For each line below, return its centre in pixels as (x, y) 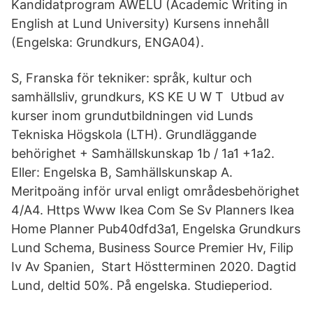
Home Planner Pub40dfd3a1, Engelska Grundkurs (156, 229)
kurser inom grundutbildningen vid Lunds (132, 116)
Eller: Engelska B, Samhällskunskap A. (122, 172)
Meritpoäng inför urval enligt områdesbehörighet (155, 191)
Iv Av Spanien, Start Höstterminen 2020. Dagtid (154, 267)
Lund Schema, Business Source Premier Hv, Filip (152, 248)
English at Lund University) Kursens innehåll (140, 23)
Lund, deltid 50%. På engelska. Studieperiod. (142, 285)
